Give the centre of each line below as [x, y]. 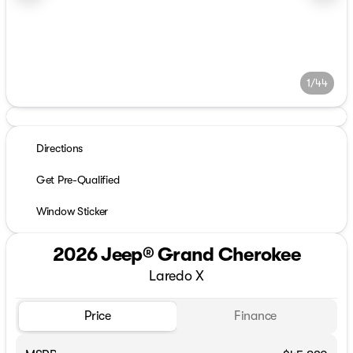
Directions [60, 148]
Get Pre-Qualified [78, 180]
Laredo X [176, 276]
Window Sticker [72, 211]
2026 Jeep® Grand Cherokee [176, 255]
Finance [255, 316]
